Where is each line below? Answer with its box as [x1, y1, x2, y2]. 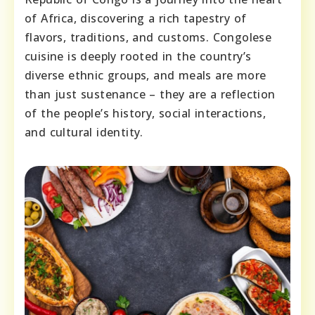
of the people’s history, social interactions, [25, 105, 266, 122]
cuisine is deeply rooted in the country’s [25, 49, 252, 65]
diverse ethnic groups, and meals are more [25, 67, 266, 84]
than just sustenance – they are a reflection [25, 86, 276, 103]
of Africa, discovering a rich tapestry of [25, 11, 247, 27]
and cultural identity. [25, 124, 143, 141]
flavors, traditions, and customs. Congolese [25, 30, 272, 46]
